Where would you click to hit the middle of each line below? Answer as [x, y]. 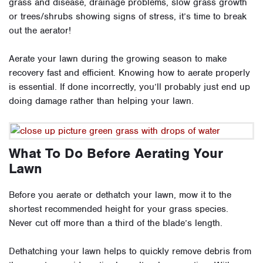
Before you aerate [46, 195]
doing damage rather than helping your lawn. [101, 101]
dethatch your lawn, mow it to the [162, 195]
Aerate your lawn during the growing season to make [118, 59]
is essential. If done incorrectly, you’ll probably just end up [129, 87]
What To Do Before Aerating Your [116, 154]
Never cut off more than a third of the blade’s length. [117, 223]
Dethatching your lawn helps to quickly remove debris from [130, 252]
